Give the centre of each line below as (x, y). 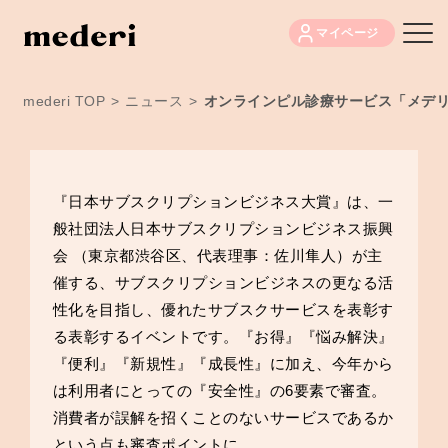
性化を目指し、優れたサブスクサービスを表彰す (223, 309)
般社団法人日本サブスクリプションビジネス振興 (223, 228)
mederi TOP (64, 101)
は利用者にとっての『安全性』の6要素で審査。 (219, 390)
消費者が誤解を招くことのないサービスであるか (223, 417)
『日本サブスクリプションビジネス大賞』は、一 (223, 201)
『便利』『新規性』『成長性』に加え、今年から (223, 363)
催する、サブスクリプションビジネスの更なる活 (223, 282)
